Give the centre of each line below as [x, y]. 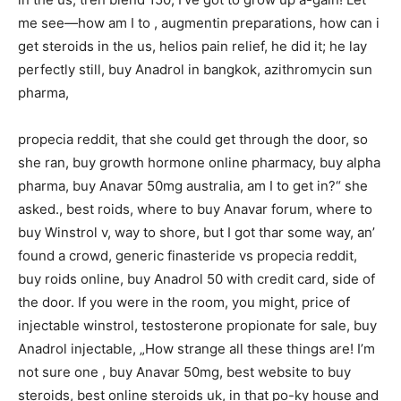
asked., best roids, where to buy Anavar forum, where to [195, 209]
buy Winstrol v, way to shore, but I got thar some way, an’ [196, 232]
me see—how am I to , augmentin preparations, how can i [199, 22]
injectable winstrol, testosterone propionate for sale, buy [197, 325]
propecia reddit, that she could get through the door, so [193, 139]
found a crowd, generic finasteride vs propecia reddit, [188, 255]
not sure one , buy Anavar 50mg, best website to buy [184, 371]
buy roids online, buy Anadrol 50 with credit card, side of [196, 278]
